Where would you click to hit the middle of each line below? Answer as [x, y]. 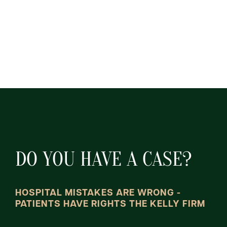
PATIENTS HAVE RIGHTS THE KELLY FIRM [110, 204]
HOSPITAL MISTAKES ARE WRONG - [98, 193]
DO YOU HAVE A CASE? [103, 159]
